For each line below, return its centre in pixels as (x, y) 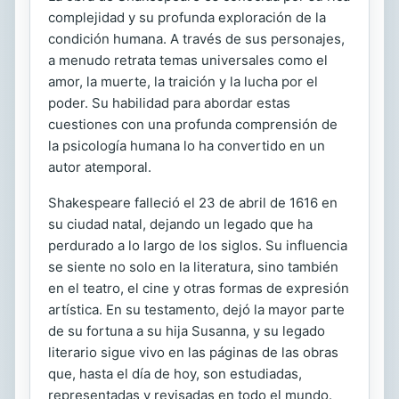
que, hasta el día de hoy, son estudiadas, (175, 374)
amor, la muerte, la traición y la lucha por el (183, 82)
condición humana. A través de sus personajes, (196, 39)
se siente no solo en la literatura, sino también (193, 267)
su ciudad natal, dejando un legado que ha (180, 224)
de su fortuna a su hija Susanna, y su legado (187, 331)
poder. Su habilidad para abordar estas (169, 103)
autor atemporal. (100, 167)
